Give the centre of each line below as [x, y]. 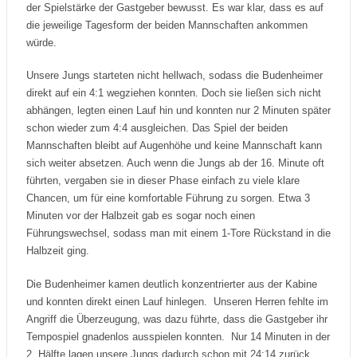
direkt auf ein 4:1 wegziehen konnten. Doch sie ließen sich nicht [174, 93]
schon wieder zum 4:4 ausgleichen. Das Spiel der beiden [157, 128]
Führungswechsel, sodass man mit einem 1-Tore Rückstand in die [178, 233]
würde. [41, 42]
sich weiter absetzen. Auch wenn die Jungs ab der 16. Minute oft [175, 163]
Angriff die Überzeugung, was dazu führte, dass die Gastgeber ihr [177, 319]
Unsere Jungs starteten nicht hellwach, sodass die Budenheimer [175, 76]
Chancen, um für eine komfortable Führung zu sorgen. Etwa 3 [168, 198]
